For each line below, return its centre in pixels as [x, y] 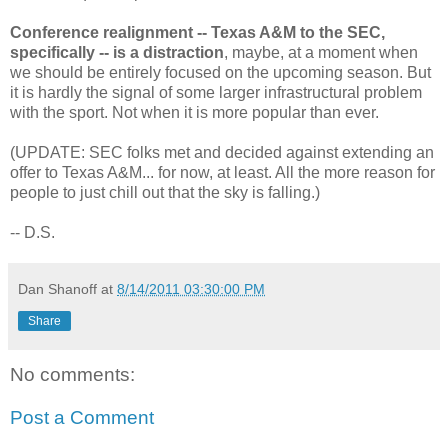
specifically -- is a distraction [117, 52]
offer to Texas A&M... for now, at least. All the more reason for [222, 172]
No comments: [72, 374]
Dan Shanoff [57, 288]
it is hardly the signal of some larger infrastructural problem [216, 92]
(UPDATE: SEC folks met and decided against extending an [222, 152]
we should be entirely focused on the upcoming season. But [220, 72]
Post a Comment [82, 418]
